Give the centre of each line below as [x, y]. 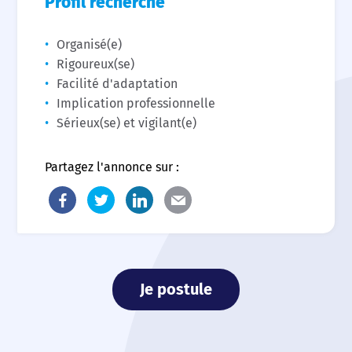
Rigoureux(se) [96, 64]
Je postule [176, 289]
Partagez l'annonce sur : [112, 167]
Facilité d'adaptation [117, 84]
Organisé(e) [90, 44]
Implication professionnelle [136, 103]
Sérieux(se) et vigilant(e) [127, 123]
